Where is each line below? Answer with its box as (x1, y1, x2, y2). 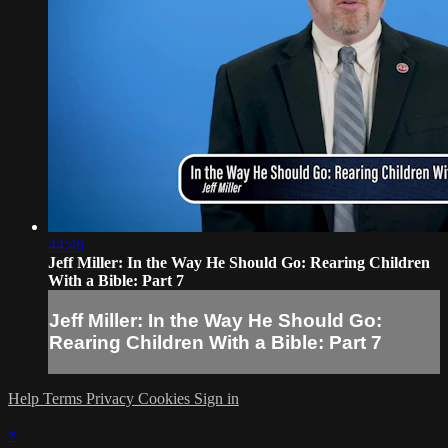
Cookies (138, 389, 194, 407)
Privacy (86, 389, 138, 407)
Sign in (194, 389, 239, 407)
